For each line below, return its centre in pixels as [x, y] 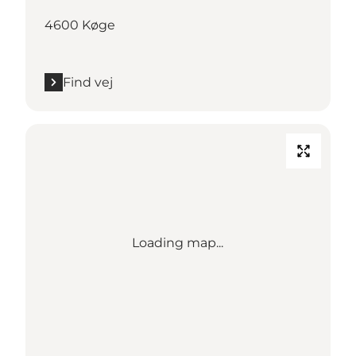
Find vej [88, 82]
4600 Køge [80, 25]
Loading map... [178, 242]
